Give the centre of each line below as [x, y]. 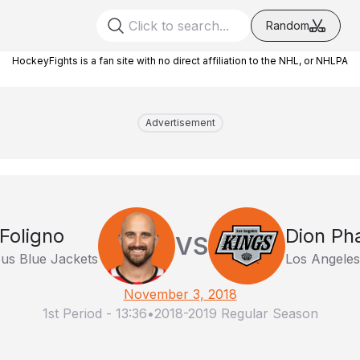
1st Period [72, 313]
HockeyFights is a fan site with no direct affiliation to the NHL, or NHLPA [180, 61]
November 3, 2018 [180, 294]
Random [288, 25]
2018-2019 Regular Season [236, 313]
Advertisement [180, 123]
